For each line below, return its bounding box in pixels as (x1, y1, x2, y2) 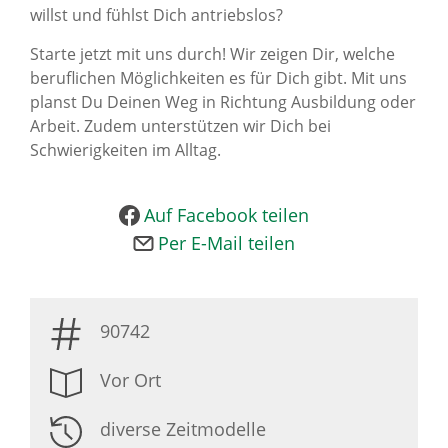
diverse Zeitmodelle (100, 417, 266, 441)
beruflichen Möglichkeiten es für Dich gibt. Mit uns (30, 67, 407, 89)
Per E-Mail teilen (158, 231, 295, 255)
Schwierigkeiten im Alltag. (30, 139, 229, 161)
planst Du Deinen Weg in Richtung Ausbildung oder (30, 91, 416, 113)
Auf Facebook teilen (144, 203, 309, 227)
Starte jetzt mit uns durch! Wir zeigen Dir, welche (30, 43, 395, 65)
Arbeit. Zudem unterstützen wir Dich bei (30, 115, 331, 137)
